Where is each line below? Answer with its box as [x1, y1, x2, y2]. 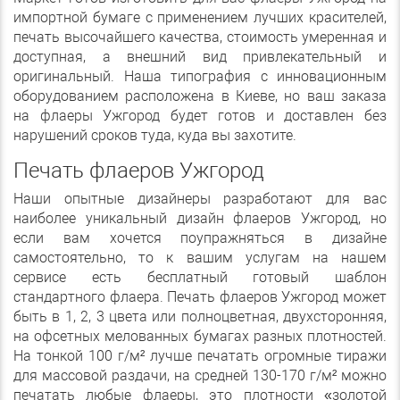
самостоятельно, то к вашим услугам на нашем [13, 249, 387, 266]
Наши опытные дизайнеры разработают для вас [13, 190, 387, 207]
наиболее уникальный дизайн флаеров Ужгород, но [13, 210, 387, 227]
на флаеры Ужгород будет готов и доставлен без [13, 107, 387, 124]
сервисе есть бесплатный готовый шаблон [13, 269, 387, 286]
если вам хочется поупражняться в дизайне [13, 229, 387, 246]
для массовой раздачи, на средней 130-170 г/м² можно [13, 367, 387, 384]
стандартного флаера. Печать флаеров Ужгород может [13, 288, 387, 305]
